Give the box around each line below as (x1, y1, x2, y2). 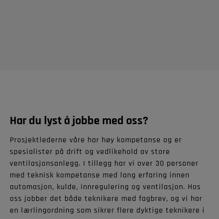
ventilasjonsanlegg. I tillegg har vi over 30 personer (10, 158, 198, 169)
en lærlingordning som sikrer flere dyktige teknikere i (10, 205, 205, 216)
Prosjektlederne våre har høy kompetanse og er (10, 135, 182, 145)
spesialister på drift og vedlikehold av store (10, 147, 170, 157)
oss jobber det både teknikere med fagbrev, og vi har (10, 194, 202, 204)
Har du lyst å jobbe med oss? (10, 113, 148, 128)
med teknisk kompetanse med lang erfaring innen (10, 170, 190, 180)
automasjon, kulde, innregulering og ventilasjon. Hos (10, 182, 201, 192)
